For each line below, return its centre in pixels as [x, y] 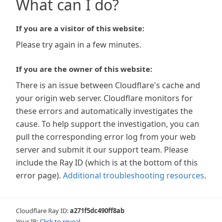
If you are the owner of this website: [84, 69]
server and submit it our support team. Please [102, 150]
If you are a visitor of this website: [80, 28]
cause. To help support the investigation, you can [108, 124]
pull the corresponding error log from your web [106, 137]
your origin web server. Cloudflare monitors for [104, 98]
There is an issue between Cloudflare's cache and [108, 85]
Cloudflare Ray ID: [43, 211]
